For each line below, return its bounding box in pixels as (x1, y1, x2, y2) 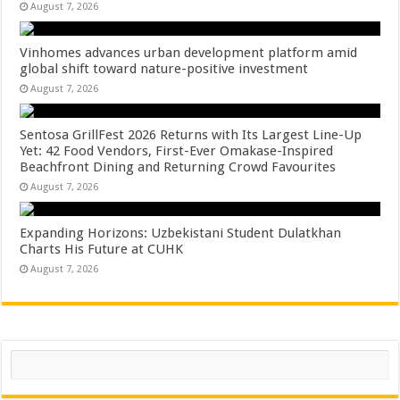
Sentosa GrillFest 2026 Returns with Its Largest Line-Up (20, 127, 362, 143)
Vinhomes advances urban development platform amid (20, 45, 358, 61)
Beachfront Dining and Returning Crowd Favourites (20, 159, 337, 175)
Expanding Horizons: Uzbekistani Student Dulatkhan (20, 225, 342, 241)
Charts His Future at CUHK (20, 241, 184, 257)
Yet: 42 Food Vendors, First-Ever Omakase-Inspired (20, 143, 334, 159)
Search (10, 349, 46, 362)
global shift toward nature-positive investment (20, 61, 309, 77)
